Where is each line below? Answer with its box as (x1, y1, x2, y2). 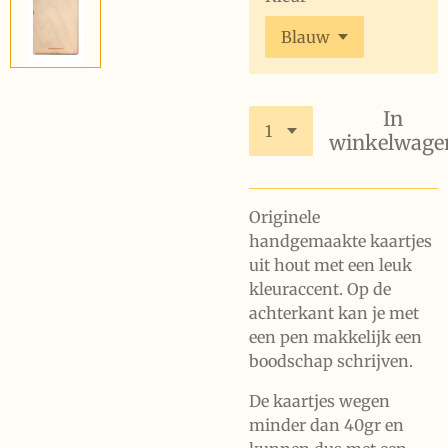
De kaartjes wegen (249, 391, 390, 411)
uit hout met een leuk (249, 255, 412, 275)
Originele (249, 207, 320, 227)
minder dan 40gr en (249, 415, 404, 435)
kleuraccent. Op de (249, 279, 391, 299)
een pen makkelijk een (249, 327, 422, 347)
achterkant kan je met (249, 303, 419, 323)
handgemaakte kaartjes (249, 231, 432, 251)
